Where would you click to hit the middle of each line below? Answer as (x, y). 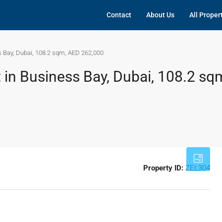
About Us (160, 15)
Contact (119, 15)
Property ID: (163, 168)
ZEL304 (197, 168)
